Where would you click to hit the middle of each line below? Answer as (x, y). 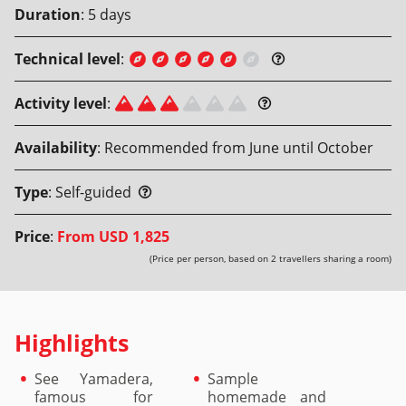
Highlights (72, 343)
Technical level (68, 59)
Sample (233, 379)
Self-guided (93, 192)
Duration (48, 14)
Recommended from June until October (239, 148)
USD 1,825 (134, 237)
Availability (56, 148)
